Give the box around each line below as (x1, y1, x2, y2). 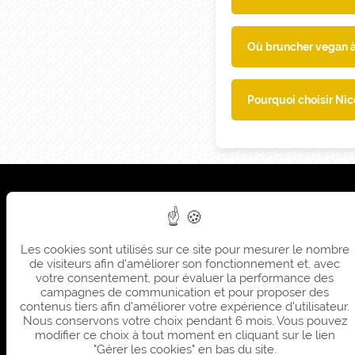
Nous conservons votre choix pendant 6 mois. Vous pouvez (22, 314, 347, 328)
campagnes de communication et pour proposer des (40, 285, 329, 300)
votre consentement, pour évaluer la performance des (36, 271, 334, 285)
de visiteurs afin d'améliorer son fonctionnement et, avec (29, 257, 340, 271)
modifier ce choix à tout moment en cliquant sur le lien (34, 328, 335, 342)
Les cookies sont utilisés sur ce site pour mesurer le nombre (20, 242, 349, 257)
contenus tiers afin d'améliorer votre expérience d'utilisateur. (20, 300, 349, 314)
